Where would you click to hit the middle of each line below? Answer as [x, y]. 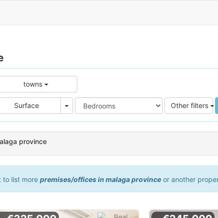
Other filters [190, 105]
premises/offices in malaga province [100, 180]
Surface [27, 105]
